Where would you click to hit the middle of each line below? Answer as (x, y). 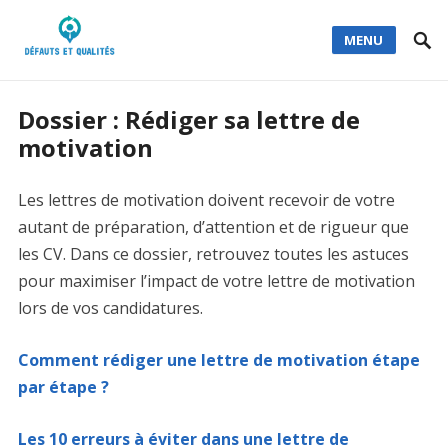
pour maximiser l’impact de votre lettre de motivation (216, 281)
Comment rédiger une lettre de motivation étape (218, 360)
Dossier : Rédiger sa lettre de (188, 119)
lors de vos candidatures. (110, 308)
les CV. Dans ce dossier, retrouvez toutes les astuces (213, 254)
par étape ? (63, 387)
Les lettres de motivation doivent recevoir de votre (206, 200)
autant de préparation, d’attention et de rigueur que (213, 227)
